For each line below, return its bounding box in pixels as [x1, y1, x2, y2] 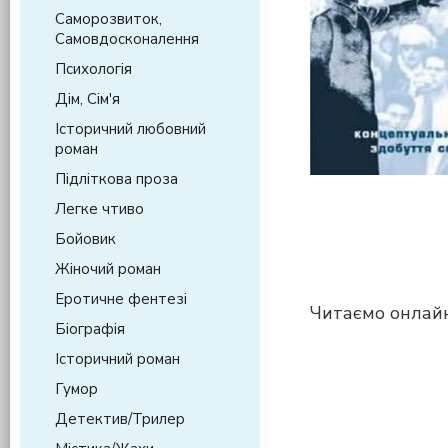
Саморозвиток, [55, 9, 162, 29]
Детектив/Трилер [55, 409, 185, 429]
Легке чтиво [55, 199, 144, 219]
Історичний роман [55, 349, 180, 369]
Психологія [55, 59, 132, 79]
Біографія [55, 319, 125, 339]
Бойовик [55, 229, 116, 249]
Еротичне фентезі [55, 289, 187, 309]
